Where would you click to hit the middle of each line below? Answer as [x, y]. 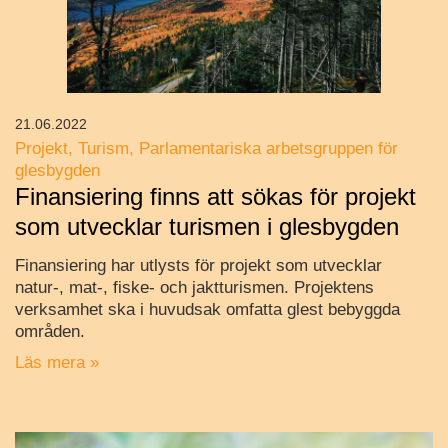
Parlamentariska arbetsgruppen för [268, 149]
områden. [50, 332]
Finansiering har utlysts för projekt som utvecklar [198, 266]
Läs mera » [57, 363]
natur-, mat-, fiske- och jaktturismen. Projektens [194, 288]
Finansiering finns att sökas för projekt [215, 197]
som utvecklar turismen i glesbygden [207, 227]
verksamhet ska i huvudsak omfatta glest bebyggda [207, 310]
